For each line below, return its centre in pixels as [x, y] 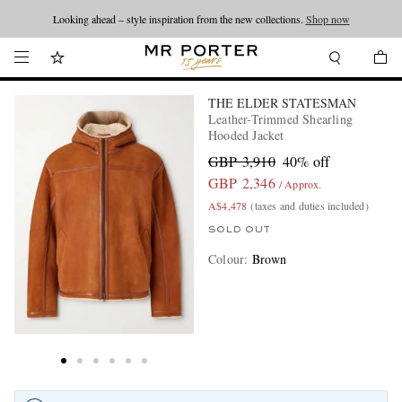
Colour [227, 259]
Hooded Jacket [246, 135]
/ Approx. [300, 184]
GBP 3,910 [242, 161]
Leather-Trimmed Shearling [280, 119]
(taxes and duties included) [310, 205]
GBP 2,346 [242, 183]
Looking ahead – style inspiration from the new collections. [179, 19]
